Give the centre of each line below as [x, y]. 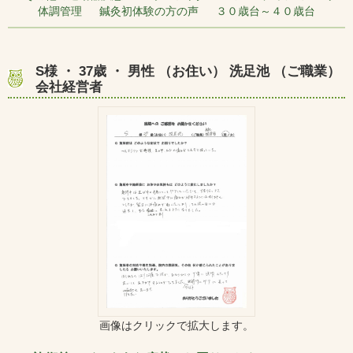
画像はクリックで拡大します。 [176, 325]
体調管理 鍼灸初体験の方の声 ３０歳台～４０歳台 [176, 11]
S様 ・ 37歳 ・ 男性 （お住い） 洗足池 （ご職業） [188, 72]
